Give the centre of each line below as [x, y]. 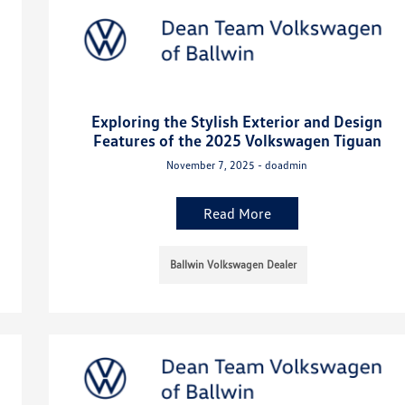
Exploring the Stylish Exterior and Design [237, 121]
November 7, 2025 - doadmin [237, 165]
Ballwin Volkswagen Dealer [234, 264]
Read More [237, 213]
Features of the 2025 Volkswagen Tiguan [237, 140]
